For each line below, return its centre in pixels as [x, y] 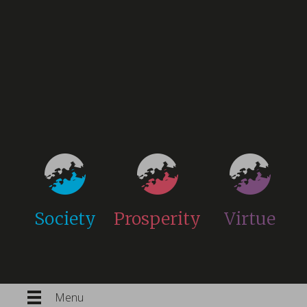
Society [65, 219]
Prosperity [158, 219]
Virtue [250, 219]
